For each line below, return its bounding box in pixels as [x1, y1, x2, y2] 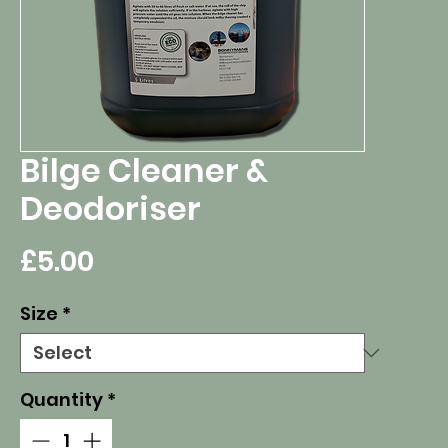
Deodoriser [20, 186, 201, 232]
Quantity [20, 387, 103, 413]
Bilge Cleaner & [20, 148, 268, 194]
